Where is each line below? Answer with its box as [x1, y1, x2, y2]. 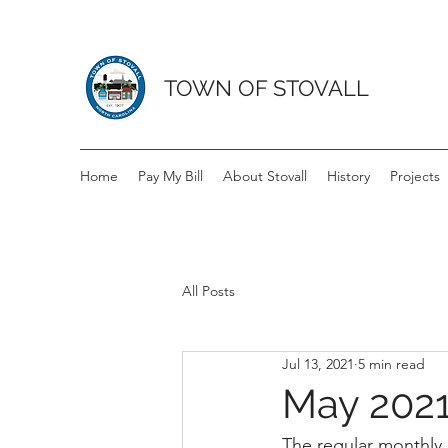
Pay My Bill [138, 167, 203, 185]
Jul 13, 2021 [282, 354, 354, 373]
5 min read [358, 354, 425, 373]
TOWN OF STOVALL [164, 75, 369, 101]
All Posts [182, 281, 235, 300]
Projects [390, 167, 440, 185]
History [327, 167, 370, 185]
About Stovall [223, 167, 307, 185]
